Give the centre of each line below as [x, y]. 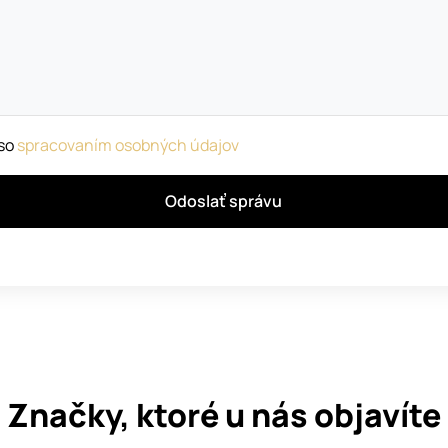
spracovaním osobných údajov [127, 144]
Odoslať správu [224, 200]
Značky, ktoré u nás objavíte [224, 414]
